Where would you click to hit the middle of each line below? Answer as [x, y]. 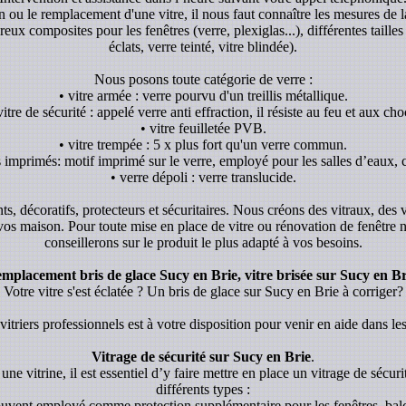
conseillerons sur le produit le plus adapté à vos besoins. [203, 242]
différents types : [203, 389]
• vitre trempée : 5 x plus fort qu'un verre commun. [203, 144]
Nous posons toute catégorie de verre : [203, 79]
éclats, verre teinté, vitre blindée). [203, 46]
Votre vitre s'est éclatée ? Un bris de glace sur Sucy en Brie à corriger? [203, 291]
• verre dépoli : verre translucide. [203, 177]
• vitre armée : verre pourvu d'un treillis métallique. [203, 95]
